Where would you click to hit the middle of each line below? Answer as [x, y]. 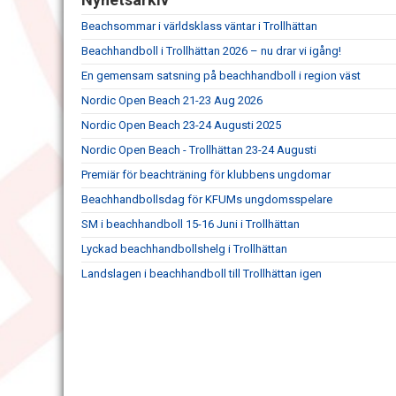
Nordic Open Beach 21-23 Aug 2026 [172, 100]
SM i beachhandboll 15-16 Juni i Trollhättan [190, 224]
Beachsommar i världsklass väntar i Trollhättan [199, 26]
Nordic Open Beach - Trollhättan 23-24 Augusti [199, 150]
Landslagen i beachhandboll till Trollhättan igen [202, 274]
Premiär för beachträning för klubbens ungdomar [206, 175]
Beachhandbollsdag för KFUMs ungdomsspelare [207, 199]
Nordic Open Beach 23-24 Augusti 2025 [181, 125]
